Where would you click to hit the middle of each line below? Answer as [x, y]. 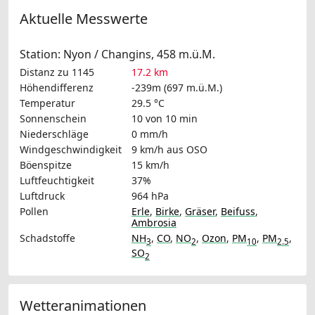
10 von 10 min [165, 118]
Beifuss [238, 211]
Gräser [200, 211]
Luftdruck [42, 195]
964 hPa [150, 195]
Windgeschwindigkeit [71, 149]
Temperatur [47, 103]
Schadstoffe [47, 238]
